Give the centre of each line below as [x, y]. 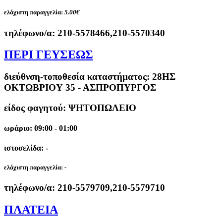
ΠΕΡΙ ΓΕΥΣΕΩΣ [49, 55]
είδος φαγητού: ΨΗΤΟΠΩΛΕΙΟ [70, 108]
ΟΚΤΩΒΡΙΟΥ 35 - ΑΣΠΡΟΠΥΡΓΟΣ [80, 88]
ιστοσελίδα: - [26, 148]
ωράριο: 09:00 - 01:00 [41, 128]
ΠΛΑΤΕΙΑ [31, 209]
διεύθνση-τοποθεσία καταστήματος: [78, 77]
